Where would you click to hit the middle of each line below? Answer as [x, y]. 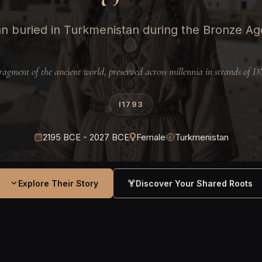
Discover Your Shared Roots [194, 183]
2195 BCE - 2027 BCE [86, 137]
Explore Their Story [58, 183]
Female [151, 137]
